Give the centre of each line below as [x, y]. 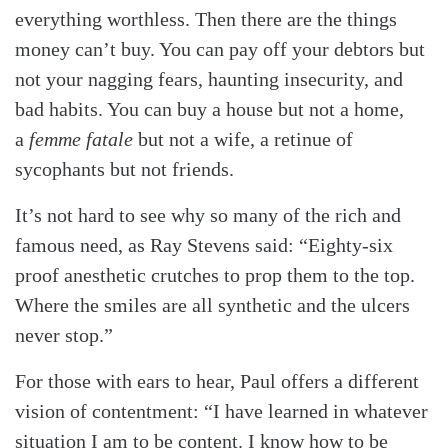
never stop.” [64, 334]
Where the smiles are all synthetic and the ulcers [212, 304]
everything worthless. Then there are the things [206, 18]
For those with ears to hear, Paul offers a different [217, 380]
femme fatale [81, 138]
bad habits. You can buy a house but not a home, [209, 108]
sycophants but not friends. [124, 168]
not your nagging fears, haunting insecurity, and [209, 78]
